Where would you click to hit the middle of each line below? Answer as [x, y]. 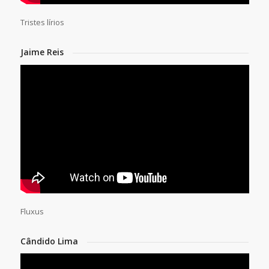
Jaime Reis [42, 52]
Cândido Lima [49, 241]
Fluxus [32, 211]
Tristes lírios [42, 23]
